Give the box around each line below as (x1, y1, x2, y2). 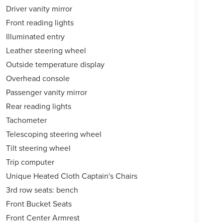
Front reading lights (5, 17, 74, 28)
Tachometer (5, 114, 47, 126)
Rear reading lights (5, 101, 71, 112)
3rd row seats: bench (5, 184, 78, 196)
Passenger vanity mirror (5, 87, 87, 98)
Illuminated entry (5, 31, 65, 42)
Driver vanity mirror (5, 3, 72, 14)
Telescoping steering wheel (5, 128, 102, 140)
